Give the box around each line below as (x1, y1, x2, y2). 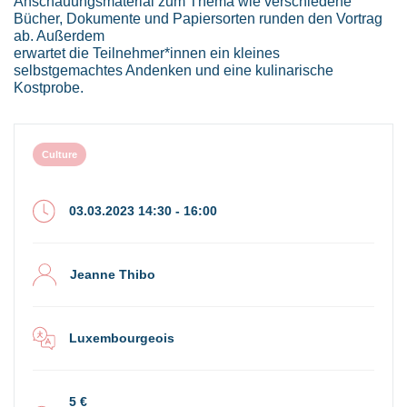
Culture (42, 148, 77, 160)
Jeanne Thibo (69, 266, 155, 282)
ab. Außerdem (14, 26, 104, 44)
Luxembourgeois (69, 330, 175, 345)
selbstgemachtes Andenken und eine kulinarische (14, 61, 333, 78)
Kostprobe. (14, 78, 84, 95)
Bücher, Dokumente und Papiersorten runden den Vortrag (14, 9, 382, 26)
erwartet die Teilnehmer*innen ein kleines (14, 44, 280, 61)
